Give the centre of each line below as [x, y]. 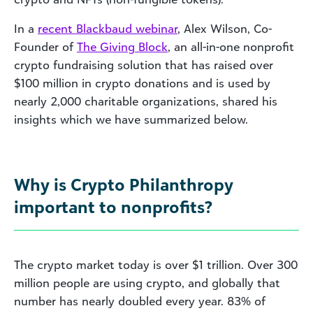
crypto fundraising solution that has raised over [144, 65]
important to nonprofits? [113, 206]
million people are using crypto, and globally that [147, 283]
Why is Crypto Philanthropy [124, 184]
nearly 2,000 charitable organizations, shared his [146, 101]
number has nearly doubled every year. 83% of [140, 301]
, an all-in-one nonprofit [231, 46]
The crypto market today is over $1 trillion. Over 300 [156, 264]
